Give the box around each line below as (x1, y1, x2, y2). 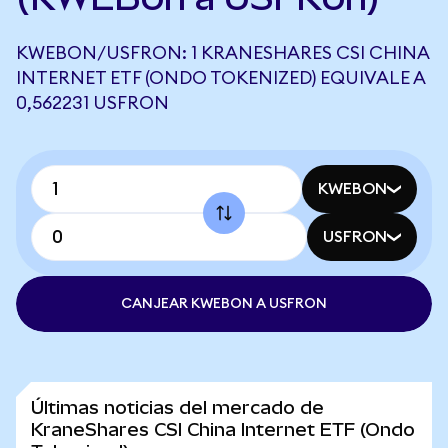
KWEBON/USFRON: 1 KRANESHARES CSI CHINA (16, 44, 429, 62)
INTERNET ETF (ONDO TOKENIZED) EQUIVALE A (16, 69, 425, 87)
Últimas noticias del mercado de (31, 397, 324, 418)
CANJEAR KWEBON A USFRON (121, 297, 327, 311)
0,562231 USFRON (16, 94, 169, 112)
